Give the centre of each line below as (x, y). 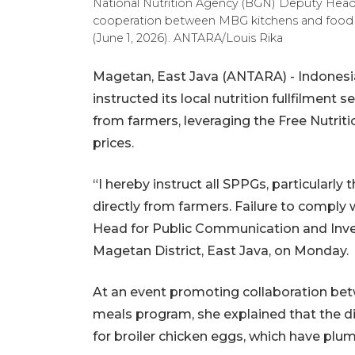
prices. (113, 143)
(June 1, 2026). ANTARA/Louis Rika (188, 38)
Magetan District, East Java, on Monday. (221, 250)
